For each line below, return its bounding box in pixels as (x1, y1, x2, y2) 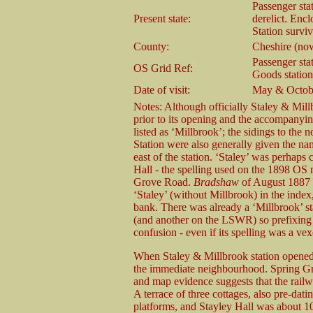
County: (133, 40, 169, 52)
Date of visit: (133, 83, 190, 96)
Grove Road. (133, 175, 194, 188)
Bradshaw (194, 175, 239, 188)
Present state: (133, 12, 191, 24)
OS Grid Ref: (133, 61, 193, 74)
